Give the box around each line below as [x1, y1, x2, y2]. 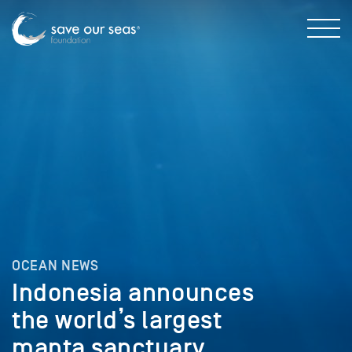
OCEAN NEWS [12, 257, 99, 274]
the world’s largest [12, 305, 222, 335]
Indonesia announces [12, 277, 255, 308]
